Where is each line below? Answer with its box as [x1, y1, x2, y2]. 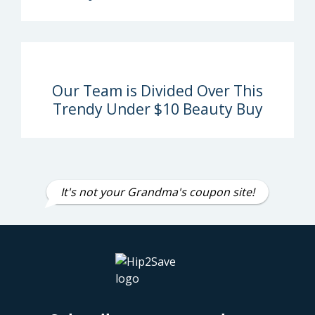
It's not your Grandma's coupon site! [60, 184, 255, 200]
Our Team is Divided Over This [52, 81, 263, 101]
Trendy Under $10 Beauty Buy [52, 99, 263, 119]
